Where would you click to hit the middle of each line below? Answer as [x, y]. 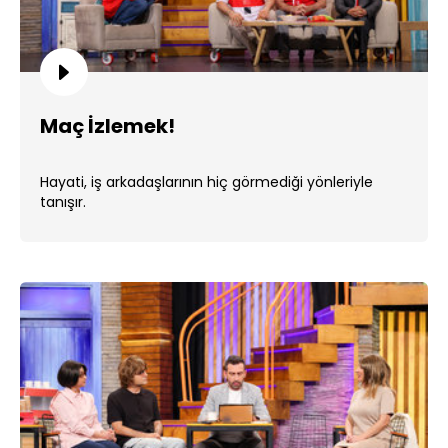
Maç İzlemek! [107, 126]
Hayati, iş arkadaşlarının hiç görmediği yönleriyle [206, 182]
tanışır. [63, 202]
